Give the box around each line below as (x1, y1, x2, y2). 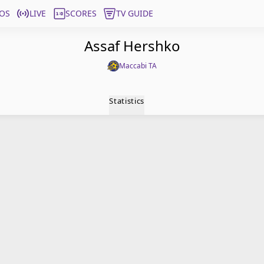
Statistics (109, 95, 144, 106)
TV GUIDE (116, 8, 153, 19)
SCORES (65, 8, 97, 19)
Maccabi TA (119, 61, 157, 71)
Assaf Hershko (84, 36, 180, 55)
